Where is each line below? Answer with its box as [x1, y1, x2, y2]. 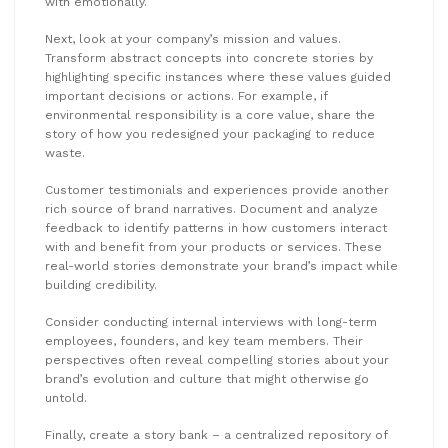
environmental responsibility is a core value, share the [45, 107, 375, 122]
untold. [45, 390, 87, 405]
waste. [45, 145, 85, 160]
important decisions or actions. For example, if [45, 88, 328, 103]
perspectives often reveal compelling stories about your [45, 352, 389, 367]
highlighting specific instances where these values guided [45, 69, 391, 84]
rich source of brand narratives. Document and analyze [45, 201, 378, 216]
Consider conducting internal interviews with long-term [45, 314, 377, 329]
